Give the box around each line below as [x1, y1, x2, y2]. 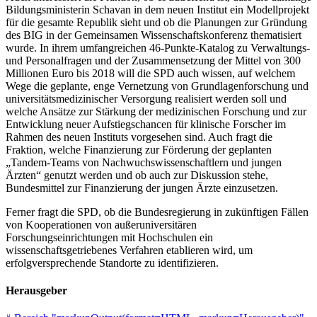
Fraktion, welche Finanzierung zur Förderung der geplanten [6, 143, 272, 156]
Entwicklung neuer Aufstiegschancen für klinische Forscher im [6, 117, 286, 130]
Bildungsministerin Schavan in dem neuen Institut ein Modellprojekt [6, 3, 309, 16]
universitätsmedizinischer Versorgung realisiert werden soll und [6, 92, 287, 105]
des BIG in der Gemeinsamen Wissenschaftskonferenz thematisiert [6, 28, 301, 41]
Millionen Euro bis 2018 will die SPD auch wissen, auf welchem [6, 67, 295, 79]
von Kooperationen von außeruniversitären [6, 218, 197, 231]
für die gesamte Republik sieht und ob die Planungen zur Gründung [6, 16, 307, 28]
